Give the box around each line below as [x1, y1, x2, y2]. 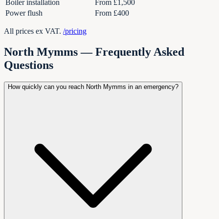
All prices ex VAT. [4, 27, 63, 36]
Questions [4, 59, 53, 72]
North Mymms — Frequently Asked [4, 45, 184, 59]
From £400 [95, 9, 129, 18]
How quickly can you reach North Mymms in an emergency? [8, 83, 178, 91]
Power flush [5, 9, 43, 18]
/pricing [63, 27, 87, 36]
